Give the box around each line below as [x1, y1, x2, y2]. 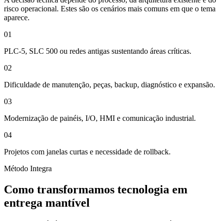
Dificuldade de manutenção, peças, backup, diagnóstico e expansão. [4, 80, 215, 89]
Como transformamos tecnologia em [4, 183, 187, 196]
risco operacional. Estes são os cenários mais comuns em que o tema [4, 4, 216, 13]
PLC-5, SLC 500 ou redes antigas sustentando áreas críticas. [4, 47, 191, 56]
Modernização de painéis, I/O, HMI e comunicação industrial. [4, 114, 196, 123]
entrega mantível [4, 196, 90, 210]
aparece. [4, 13, 30, 22]
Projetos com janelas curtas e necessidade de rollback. [4, 147, 171, 156]
